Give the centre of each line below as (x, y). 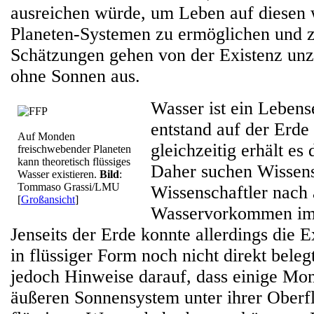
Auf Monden (46, 136)
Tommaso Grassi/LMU (70, 187)
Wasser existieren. (59, 174)
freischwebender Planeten (74, 149)
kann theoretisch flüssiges (74, 162)
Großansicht (48, 199)
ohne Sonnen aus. (75, 76)
